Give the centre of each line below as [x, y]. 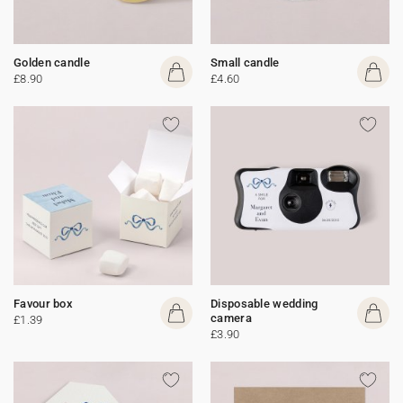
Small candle [245, 63]
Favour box [43, 304]
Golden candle [52, 63]
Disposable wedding [264, 304]
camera [231, 318]
